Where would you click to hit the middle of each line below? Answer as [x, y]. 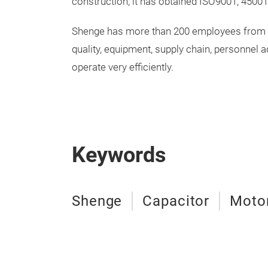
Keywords [119, 155]
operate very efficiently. [123, 67]
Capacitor [176, 201]
